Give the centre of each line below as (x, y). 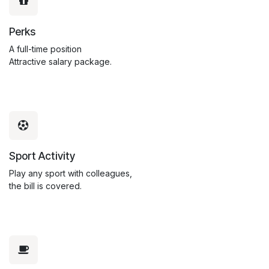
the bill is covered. (45, 186)
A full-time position (45, 49)
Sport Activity (42, 156)
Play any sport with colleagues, (71, 174)
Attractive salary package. (60, 62)
